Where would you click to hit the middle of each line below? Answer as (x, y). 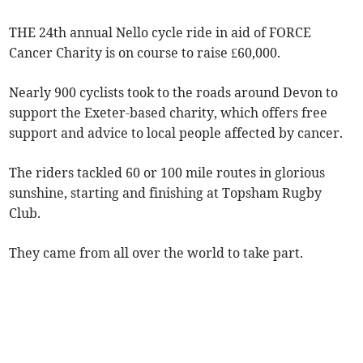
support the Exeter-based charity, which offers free (169, 113)
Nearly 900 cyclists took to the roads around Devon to (174, 92)
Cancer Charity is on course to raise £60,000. (145, 53)
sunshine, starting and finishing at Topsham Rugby (166, 193)
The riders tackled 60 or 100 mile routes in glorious (167, 173)
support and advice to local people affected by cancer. (176, 133)
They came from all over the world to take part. (158, 253)
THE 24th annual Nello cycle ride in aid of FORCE (160, 32)
